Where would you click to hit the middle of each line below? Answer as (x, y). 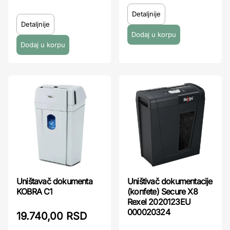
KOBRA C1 (35, 191)
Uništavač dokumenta (54, 181)
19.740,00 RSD (52, 216)
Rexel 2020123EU (159, 202)
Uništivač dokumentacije (170, 181)
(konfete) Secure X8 (162, 191)
